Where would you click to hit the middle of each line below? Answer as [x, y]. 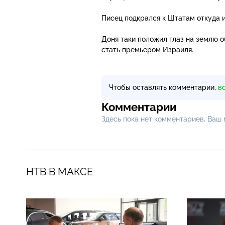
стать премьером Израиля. [147, 49]
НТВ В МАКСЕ [60, 172]
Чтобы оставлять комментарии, [163, 87]
